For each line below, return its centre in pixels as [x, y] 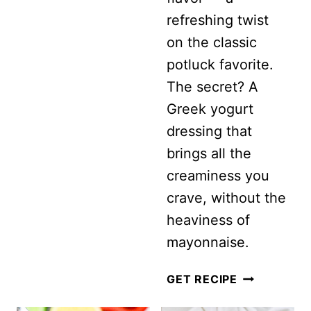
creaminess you [218, 176]
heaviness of [208, 220]
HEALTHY [266, 278]
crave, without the [226, 198]
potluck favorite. [220, 65]
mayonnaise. [208, 243]
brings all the [209, 154]
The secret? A [212, 87]
